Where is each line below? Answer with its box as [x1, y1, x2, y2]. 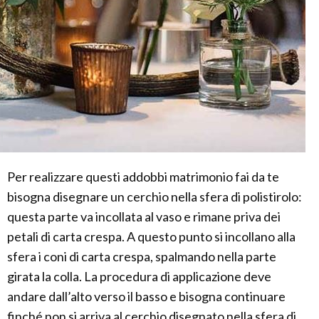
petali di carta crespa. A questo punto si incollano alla [7, 229, 296, 245]
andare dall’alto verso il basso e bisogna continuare [7, 288, 286, 305]
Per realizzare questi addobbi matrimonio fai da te [7, 169, 279, 185]
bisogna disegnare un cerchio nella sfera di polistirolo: [7, 189, 302, 205]
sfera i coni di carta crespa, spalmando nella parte [7, 249, 276, 265]
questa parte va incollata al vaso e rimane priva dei [7, 209, 281, 225]
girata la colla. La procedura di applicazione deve [7, 268, 271, 285]
